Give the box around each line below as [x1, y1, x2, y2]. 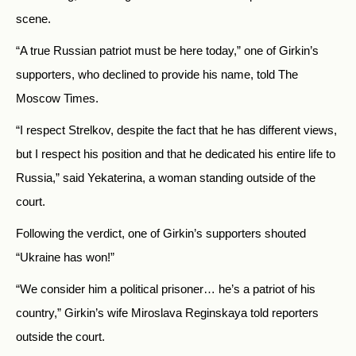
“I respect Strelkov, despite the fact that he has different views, [16, 123, 337, 137]
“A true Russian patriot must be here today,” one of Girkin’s [16, 44, 319, 58]
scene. [16, 12, 51, 26]
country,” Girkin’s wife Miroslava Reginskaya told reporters [16, 306, 319, 320]
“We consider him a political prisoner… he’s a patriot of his [16, 282, 315, 296]
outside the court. [16, 330, 105, 344]
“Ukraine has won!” [16, 250, 114, 265]
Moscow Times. [16, 91, 99, 106]
